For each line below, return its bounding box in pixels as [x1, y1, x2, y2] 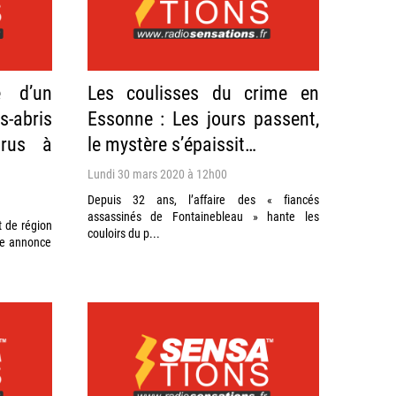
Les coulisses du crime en [87, 79, 319, 105]
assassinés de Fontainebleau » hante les [87, 207, 319, 225]
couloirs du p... [87, 224, 160, 241]
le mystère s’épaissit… [87, 130, 256, 156]
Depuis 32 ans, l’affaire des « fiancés [87, 190, 319, 208]
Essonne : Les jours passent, [87, 104, 319, 131]
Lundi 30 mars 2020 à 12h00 [87, 164, 227, 182]
